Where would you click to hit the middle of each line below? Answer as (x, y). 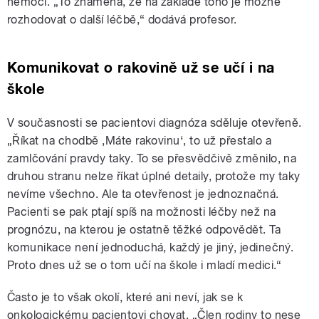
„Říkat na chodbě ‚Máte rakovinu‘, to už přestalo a (140, 140)
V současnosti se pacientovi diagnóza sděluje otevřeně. (155, 122)
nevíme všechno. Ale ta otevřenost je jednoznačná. (143, 194)
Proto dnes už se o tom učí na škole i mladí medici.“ (145, 265)
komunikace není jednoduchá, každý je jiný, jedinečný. (151, 247)
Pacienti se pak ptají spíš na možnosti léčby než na (142, 211)
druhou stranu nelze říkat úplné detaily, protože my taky (154, 176)
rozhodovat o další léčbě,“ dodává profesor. (122, 19)
